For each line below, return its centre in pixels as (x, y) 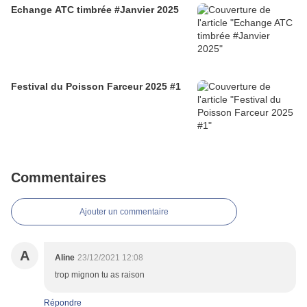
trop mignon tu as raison (100, 275)
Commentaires (59, 178)
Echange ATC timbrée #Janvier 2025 (95, 10)
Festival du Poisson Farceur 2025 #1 (96, 87)
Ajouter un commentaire (124, 212)
